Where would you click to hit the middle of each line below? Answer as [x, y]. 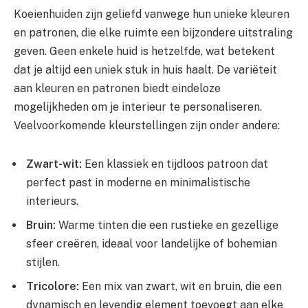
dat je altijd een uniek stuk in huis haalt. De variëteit [145, 69]
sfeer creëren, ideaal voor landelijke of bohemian [152, 243]
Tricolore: [53, 286]
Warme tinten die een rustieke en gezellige [167, 225]
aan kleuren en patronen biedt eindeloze [117, 88]
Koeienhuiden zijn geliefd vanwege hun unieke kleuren [152, 14]
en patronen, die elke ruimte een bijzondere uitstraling [153, 32]
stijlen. [43, 262]
